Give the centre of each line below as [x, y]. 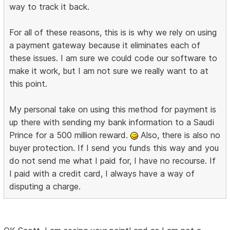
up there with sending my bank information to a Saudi [112, 122]
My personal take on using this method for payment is [113, 110]
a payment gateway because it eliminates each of [105, 45]
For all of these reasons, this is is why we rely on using [113, 33]
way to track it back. [50, 7]
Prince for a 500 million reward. [70, 135]
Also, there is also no [179, 135]
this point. [28, 84]
